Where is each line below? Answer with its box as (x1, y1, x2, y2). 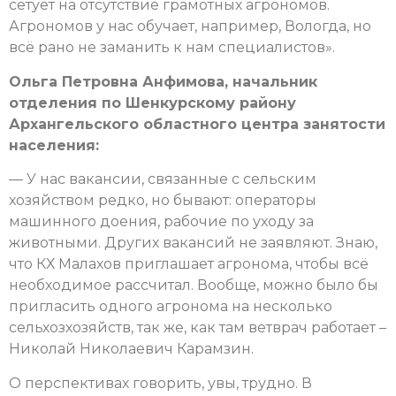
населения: (9, 136, 99, 154)
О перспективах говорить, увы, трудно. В (9, 374, 312, 392)
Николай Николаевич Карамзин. (9, 340, 254, 358)
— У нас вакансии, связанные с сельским (9, 171, 316, 188)
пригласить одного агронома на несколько (9, 298, 332, 316)
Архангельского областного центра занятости (9, 115, 385, 133)
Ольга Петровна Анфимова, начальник (9, 72, 317, 90)
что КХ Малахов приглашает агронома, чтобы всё (9, 255, 369, 273)
